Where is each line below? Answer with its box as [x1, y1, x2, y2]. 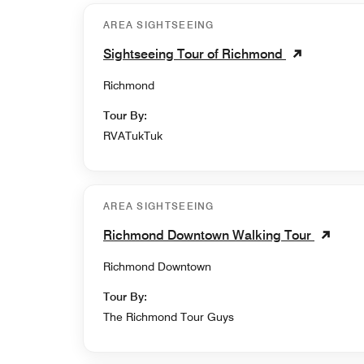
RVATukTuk [103, 128, 162, 142]
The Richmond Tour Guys [103, 310, 234, 323]
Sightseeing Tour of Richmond [103, 45, 286, 62]
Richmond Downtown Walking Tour [103, 227, 314, 243]
